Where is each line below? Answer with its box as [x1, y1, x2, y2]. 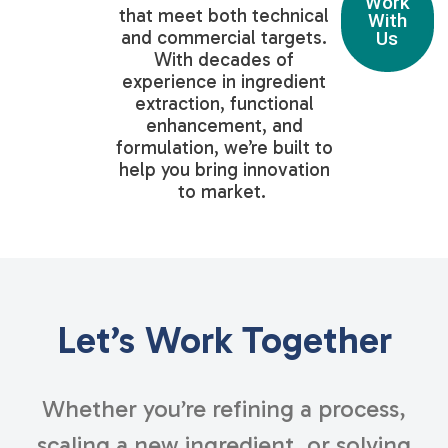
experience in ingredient [122, 70, 326, 94]
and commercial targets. [121, 26, 327, 50]
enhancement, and [145, 114, 303, 138]
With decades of [154, 48, 294, 72]
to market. [177, 180, 271, 204]
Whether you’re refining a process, [42, 393, 406, 423]
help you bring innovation [118, 158, 330, 182]
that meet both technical [119, 4, 329, 28]
